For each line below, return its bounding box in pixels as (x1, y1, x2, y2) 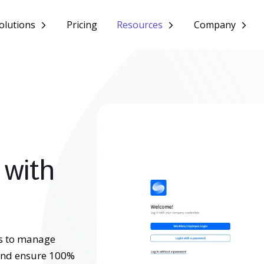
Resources (117, 18, 163, 31)
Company (194, 18, 236, 31)
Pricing (67, 18, 98, 31)
